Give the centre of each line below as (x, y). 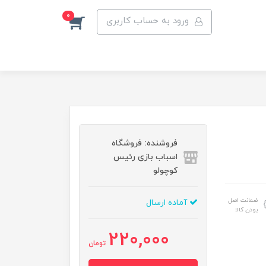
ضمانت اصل (243, 200)
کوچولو (166, 171)
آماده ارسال (168, 203)
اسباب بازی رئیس (146, 157)
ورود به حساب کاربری (148, 21)
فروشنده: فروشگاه (145, 143)
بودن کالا (247, 210)
